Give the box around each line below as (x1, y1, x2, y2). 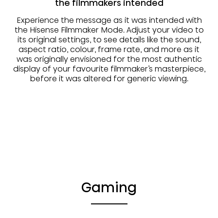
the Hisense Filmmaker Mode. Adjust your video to (14, 24, 204, 36)
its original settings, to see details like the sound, (17, 34, 201, 46)
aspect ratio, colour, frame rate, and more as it (18, 44, 200, 55)
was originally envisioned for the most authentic (16, 54, 202, 65)
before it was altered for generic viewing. (30, 73, 188, 85)
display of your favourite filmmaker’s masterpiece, (13, 63, 205, 75)
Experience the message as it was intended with (16, 15, 202, 26)
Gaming (81, 178, 137, 198)
